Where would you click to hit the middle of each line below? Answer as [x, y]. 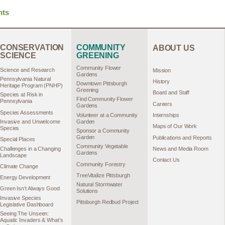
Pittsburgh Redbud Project [107, 202]
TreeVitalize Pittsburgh [103, 175]
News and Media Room [180, 148]
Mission [162, 70]
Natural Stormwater [99, 185]
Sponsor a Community [103, 130]
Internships [166, 115]
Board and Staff [171, 93]
